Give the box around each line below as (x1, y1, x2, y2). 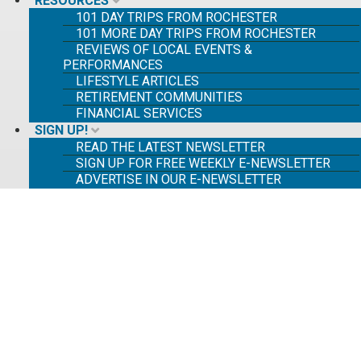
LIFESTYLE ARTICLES (76, 73, 199, 89)
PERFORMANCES (63, 57, 163, 73)
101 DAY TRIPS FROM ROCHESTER (76, 10, 277, 25)
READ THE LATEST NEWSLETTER (76, 139, 265, 155)
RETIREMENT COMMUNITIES (76, 89, 243, 105)
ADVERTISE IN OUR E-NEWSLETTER (76, 172, 281, 187)
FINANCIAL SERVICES (76, 106, 202, 121)
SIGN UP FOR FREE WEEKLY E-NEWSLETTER (76, 156, 330, 171)
